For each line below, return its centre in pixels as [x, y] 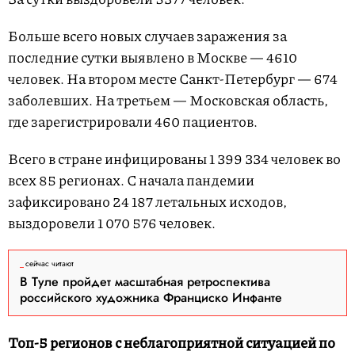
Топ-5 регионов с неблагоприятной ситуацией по [172, 343]
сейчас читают [50, 264]
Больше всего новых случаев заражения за [147, 36]
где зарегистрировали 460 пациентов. [133, 122]
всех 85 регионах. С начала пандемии [131, 180]
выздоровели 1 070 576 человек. [112, 223]
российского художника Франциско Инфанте [151, 298]
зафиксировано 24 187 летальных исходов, [147, 202]
